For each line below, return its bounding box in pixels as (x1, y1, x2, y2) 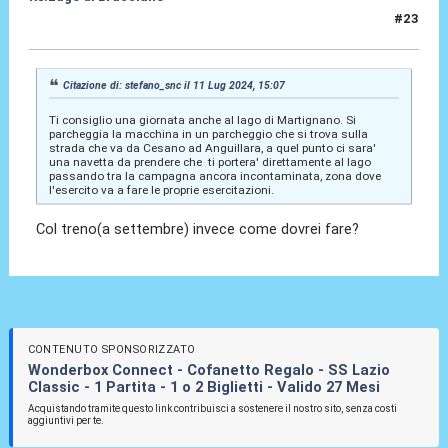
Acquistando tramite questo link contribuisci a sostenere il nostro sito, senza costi (27, 402, 397, 414)
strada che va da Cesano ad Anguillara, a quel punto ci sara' (48, 140, 376, 155)
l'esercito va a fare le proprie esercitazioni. (48, 182, 274, 197)
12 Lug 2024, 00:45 (28, 19, 150, 35)
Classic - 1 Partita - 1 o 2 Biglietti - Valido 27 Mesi (27, 377, 380, 396)
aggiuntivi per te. (27, 414, 104, 426)
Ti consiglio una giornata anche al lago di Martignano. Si (48, 112, 356, 127)
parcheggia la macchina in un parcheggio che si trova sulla (48, 126, 368, 141)
